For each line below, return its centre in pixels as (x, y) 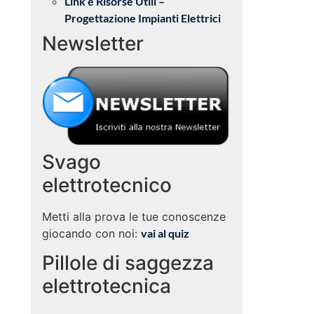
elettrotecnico (107, 185)
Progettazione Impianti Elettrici (143, 18)
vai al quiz (165, 233)
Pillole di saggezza (128, 263)
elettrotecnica (107, 286)
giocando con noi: (91, 233)
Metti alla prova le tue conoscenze (134, 217)
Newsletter (93, 43)
